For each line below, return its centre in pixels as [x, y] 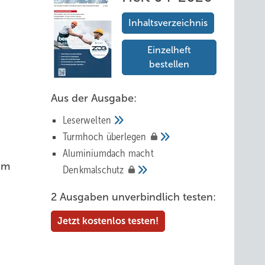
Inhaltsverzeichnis [168, 23]
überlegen [127, 137]
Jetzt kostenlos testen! [108, 221]
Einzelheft [169, 50]
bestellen [169, 64]
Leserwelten [88, 120]
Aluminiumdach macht [108, 153]
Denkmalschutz [95, 170]
